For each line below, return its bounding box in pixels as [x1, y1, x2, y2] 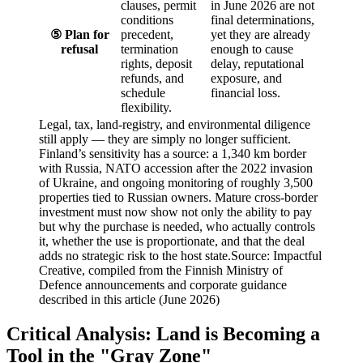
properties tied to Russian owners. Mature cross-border [39, 190, 318, 204]
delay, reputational [211, 56, 304, 70]
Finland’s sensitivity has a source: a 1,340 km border [39, 146, 306, 160]
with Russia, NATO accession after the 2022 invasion [39, 160, 313, 175]
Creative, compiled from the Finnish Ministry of [39, 263, 283, 277]
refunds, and [121, 70, 184, 85]
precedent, [121, 27, 173, 41]
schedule [121, 85, 165, 100]
